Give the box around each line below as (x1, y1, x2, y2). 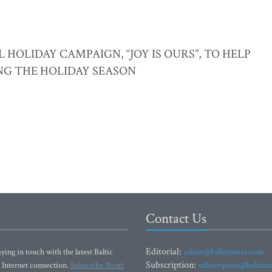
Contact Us (146, 209, 206, 228)
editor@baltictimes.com (184, 246, 263, 258)
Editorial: (146, 245, 184, 259)
